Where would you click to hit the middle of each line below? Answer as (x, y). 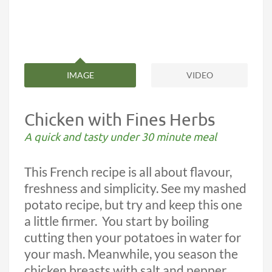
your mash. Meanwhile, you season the (131, 254)
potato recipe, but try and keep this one (133, 205)
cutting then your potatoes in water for (133, 238)
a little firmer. (61, 221)
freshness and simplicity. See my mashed (135, 189)
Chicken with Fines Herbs (120, 120)
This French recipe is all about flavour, (128, 172)
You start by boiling (155, 221)
